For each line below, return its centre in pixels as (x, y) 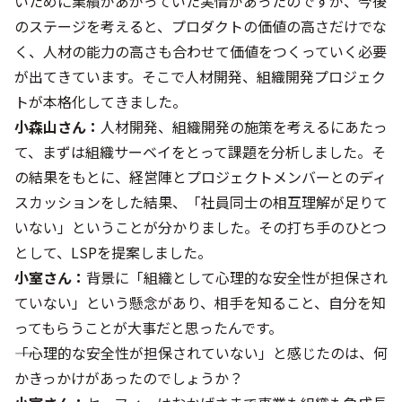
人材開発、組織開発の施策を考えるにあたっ (244, 127)
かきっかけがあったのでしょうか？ (129, 378)
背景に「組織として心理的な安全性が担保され (237, 277)
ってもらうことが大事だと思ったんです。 (149, 328)
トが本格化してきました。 (100, 101)
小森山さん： (57, 127)
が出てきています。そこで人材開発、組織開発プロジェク (200, 76)
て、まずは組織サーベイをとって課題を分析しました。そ (200, 152)
